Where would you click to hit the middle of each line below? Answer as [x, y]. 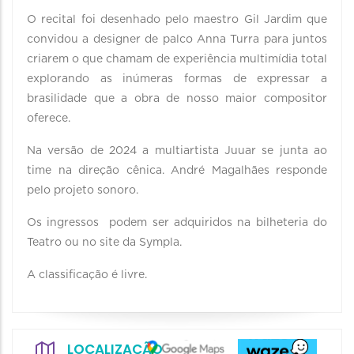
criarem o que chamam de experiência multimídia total [177, 59]
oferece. [50, 119]
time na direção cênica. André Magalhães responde [177, 171]
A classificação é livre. [87, 275]
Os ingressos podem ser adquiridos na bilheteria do [177, 223]
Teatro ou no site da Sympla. [106, 243]
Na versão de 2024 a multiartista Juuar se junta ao [177, 151]
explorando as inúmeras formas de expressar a [177, 79]
